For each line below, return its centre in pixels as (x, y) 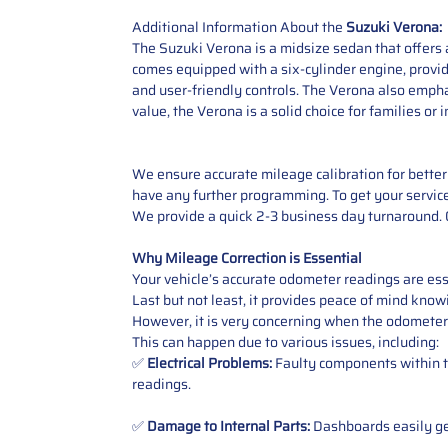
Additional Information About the (239, 26)
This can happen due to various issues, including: (285, 341)
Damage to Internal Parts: (228, 425)
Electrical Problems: (209, 362)
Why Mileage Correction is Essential (247, 257)
